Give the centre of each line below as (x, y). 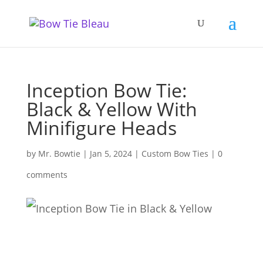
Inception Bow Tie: (107, 90)
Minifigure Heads (101, 128)
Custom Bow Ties (175, 154)
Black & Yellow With (112, 109)
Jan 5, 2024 (111, 154)
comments (47, 175)
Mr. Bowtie (59, 154)
